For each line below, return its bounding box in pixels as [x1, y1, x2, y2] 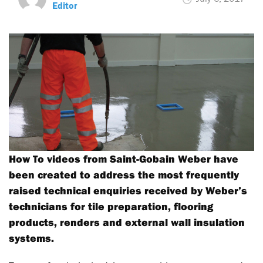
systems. [9, 231, 54, 245]
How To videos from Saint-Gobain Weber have [9, 152, 238, 166]
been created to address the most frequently [9, 168, 239, 181]
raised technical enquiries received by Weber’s [9, 184, 247, 197]
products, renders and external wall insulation [9, 215, 245, 229]
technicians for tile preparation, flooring [9, 200, 213, 213]
